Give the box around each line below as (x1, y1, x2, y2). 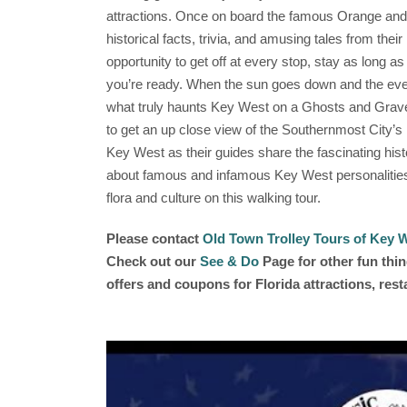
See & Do (200, 253, 259, 269)
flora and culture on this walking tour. (106, 190, 321, 205)
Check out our (106, 253, 200, 269)
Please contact (106, 231, 199, 246)
